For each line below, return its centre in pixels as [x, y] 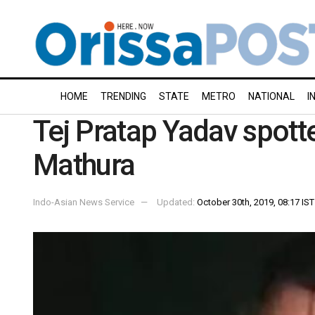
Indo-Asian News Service [84, 202]
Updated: [177, 202]
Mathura [84, 165]
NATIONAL [271, 96]
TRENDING [123, 96]
